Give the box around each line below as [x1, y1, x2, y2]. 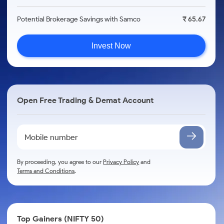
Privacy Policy [103, 158, 139, 165]
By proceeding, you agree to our [17, 158, 103, 165]
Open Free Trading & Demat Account [17, 95, 154, 105]
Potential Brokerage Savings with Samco [17, 15, 141, 23]
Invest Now [91, 41, 131, 50]
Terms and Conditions [17, 167, 75, 174]
